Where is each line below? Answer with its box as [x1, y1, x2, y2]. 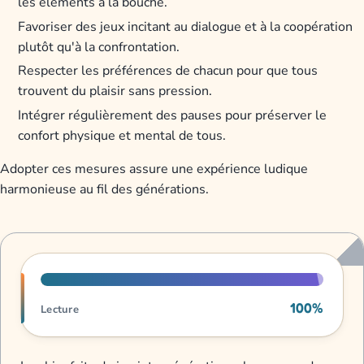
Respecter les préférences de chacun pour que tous [18, 62, 318, 80]
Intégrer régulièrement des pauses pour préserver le [18, 106, 327, 125]
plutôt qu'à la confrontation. [18, 37, 180, 56]
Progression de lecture [20, 253, 154, 272]
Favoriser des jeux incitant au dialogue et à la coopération [18, 17, 353, 36]
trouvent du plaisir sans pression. [18, 82, 213, 101]
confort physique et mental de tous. [18, 127, 227, 145]
